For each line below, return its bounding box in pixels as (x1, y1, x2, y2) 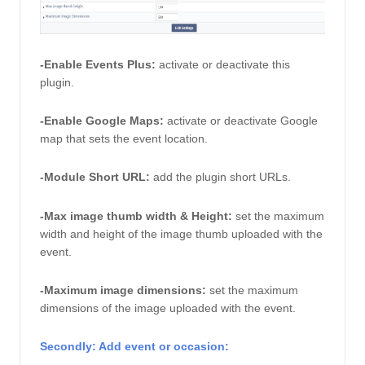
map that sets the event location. (40, 131, 211, 145)
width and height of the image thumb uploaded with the (40, 226, 323, 240)
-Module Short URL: (40, 170, 153, 184)
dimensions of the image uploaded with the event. (40, 301, 299, 314)
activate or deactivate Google (167, 113, 318, 127)
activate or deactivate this (159, 57, 290, 71)
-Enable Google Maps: (40, 113, 167, 127)
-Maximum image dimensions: (40, 283, 209, 297)
